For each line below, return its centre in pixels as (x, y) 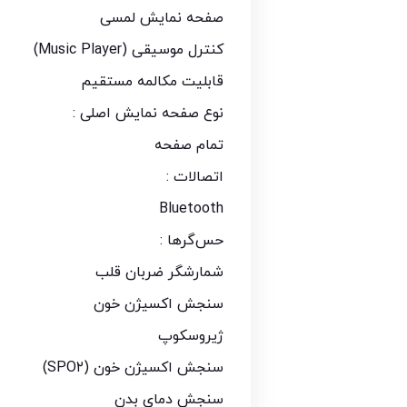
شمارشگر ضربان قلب (159, 273)
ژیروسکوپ (191, 337)
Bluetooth (191, 209)
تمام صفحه (189, 146)
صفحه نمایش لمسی (162, 19)
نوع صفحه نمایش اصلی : (148, 114)
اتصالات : (195, 178)
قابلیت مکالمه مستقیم (152, 82)
